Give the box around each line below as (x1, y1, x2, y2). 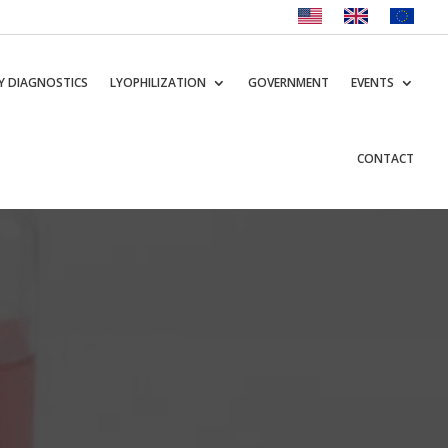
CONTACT (357, 150, 415, 167)
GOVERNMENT (248, 74, 330, 91)
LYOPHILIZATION (110, 74, 207, 91)
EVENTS (351, 74, 395, 91)
